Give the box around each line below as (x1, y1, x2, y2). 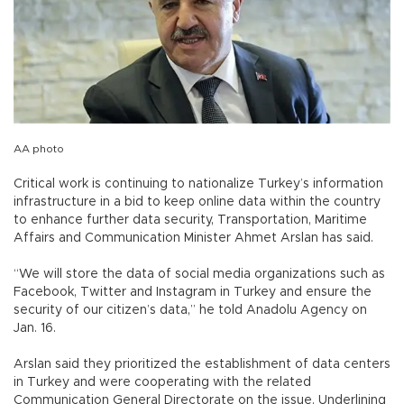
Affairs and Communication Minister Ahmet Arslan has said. (14, 231, 373, 244)
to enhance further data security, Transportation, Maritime (14, 213, 367, 226)
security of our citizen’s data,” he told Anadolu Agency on (14, 303, 367, 317)
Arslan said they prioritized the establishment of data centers (14, 357, 390, 371)
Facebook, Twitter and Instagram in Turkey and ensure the (14, 285, 372, 298)
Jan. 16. (14, 321, 60, 335)
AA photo (14, 142, 64, 154)
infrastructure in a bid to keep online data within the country (14, 195, 381, 208)
